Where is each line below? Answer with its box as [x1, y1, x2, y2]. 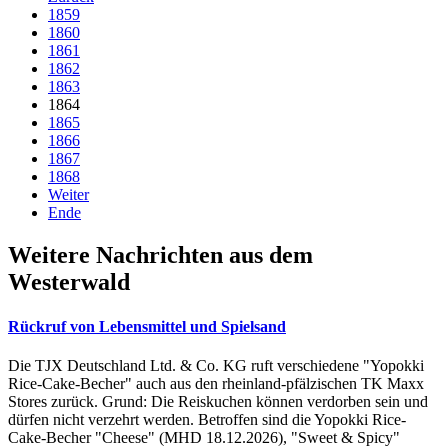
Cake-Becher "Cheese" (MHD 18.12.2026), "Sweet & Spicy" [8, 428, 400, 446]
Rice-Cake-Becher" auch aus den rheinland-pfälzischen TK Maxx [8, 374, 424, 392]
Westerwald [8, 269, 130, 296]
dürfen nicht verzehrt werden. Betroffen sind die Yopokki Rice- [8, 410, 406, 428]
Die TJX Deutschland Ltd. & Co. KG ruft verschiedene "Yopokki [8, 356, 424, 374]
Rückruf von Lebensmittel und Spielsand [8, 317, 286, 335]
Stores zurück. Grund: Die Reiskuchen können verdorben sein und [8, 392, 428, 410]
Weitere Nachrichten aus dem [8, 242, 313, 269]
